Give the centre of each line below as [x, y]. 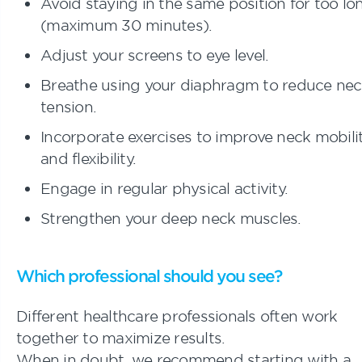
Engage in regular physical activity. [164, 188]
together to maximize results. [121, 337]
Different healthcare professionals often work [177, 316]
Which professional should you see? [149, 275]
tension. [68, 106]
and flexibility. [88, 158]
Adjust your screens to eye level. [155, 55]
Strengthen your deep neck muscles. [171, 218]
